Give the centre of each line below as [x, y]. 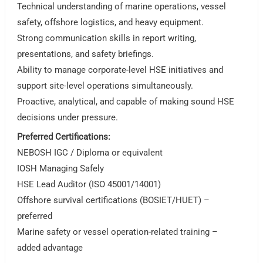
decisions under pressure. [68, 118]
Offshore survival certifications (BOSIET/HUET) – [114, 200]
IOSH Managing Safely [61, 169]
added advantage [50, 248]
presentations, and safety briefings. [86, 54]
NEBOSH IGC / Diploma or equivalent [90, 153]
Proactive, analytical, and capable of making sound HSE [126, 102]
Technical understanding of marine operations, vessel [122, 7]
